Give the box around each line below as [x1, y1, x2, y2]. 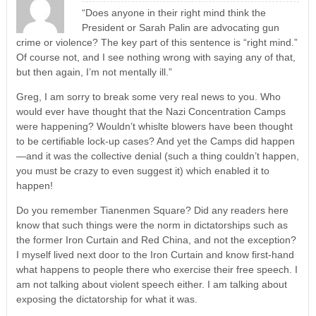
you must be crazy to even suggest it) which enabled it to [16, 164, 269, 176]
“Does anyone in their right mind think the [81, 6, 266, 18]
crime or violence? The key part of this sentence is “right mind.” [16, 36, 298, 48]
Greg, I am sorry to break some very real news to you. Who [16, 90, 281, 102]
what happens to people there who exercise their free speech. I [16, 263, 298, 275]
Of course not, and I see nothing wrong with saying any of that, [16, 51, 296, 63]
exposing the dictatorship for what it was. [16, 293, 197, 305]
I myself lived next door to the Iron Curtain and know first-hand [16, 248, 294, 260]
